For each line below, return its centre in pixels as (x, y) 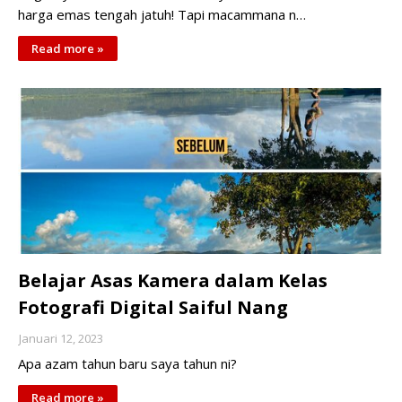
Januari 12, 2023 (61, 338)
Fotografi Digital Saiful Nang (153, 307)
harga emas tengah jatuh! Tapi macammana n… (162, 14)
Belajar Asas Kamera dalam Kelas (173, 280)
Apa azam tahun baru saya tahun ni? (127, 363)
